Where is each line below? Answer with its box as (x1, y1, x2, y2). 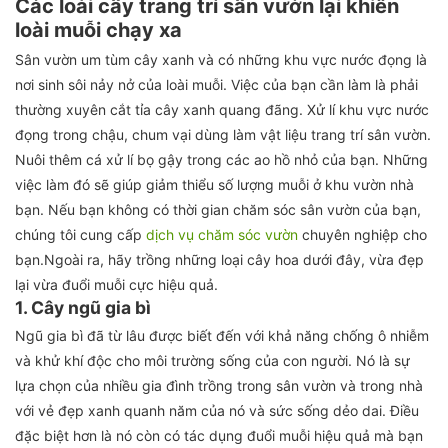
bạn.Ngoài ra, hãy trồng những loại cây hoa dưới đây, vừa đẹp (15, 251, 424, 268)
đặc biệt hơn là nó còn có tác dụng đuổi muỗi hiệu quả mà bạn (15, 427, 423, 444)
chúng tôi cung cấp (15, 226, 146, 243)
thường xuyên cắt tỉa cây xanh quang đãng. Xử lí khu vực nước (15, 101, 429, 118)
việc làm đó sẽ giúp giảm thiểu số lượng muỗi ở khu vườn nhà (15, 176, 414, 193)
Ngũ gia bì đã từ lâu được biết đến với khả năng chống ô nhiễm (15, 327, 429, 344)
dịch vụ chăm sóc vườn (146, 226, 298, 243)
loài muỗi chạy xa (15, 18, 182, 42)
